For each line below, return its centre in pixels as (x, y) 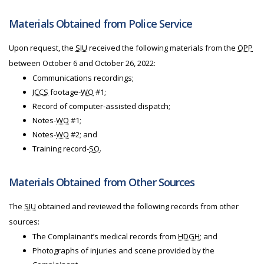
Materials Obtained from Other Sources (102, 182)
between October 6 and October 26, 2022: (82, 63)
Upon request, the (42, 48)
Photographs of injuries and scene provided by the (123, 250)
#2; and (83, 134)
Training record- (61, 148)
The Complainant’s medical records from (105, 236)
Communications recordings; (83, 78)
